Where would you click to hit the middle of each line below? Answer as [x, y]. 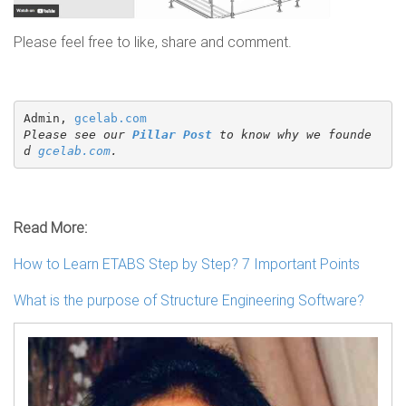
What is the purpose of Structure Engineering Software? [189, 300]
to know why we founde [291, 134]
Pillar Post [172, 134]
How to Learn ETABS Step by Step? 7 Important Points [187, 264]
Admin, [48, 118]
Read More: [50, 228]
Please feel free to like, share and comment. [153, 42]
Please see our [77, 134]
